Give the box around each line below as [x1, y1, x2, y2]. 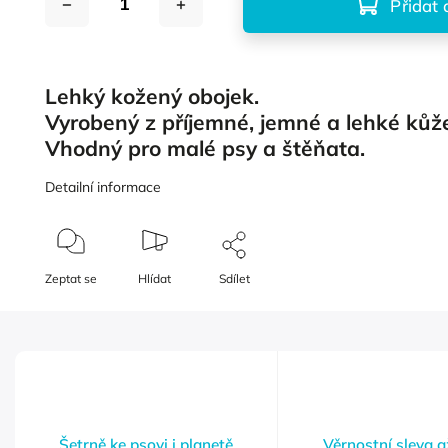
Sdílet [219, 271, 251, 287]
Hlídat [138, 271, 172, 287]
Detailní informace [45, 178, 162, 197]
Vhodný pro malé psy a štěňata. [45, 135, 372, 161]
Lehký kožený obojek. [45, 83, 266, 109]
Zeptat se [45, 271, 98, 287]
